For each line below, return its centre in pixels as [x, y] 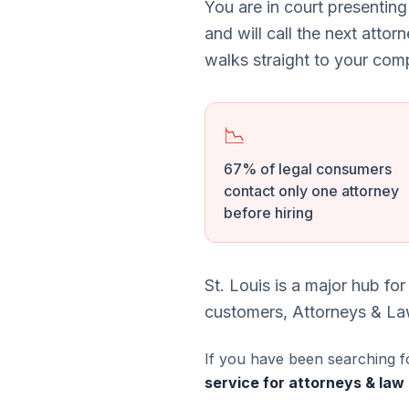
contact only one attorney [311, 191]
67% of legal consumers [308, 169]
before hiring [268, 213]
